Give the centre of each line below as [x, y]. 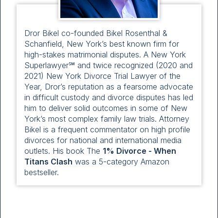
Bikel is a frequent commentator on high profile [107, 129]
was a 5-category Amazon [121, 161]
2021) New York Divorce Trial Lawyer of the [102, 76]
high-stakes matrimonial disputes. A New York [105, 54]
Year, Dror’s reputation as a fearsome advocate [109, 86]
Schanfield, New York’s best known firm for [102, 44]
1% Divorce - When [139, 151]
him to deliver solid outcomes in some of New [106, 108]
